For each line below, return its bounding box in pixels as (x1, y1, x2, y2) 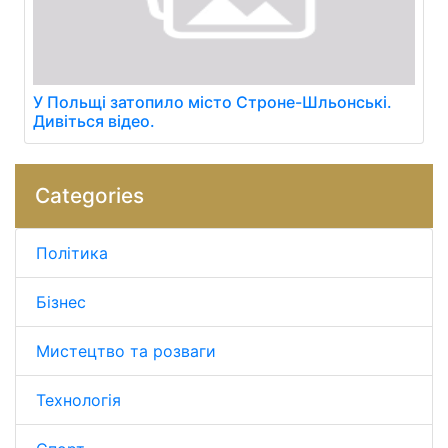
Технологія (36, 390, 121, 410)
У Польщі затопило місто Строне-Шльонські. (33, 92, 392, 112)
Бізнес (36, 292, 86, 312)
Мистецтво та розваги (36, 341, 216, 361)
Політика (36, 243, 108, 263)
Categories (35, 183, 144, 208)
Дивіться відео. (33, 111, 155, 131)
